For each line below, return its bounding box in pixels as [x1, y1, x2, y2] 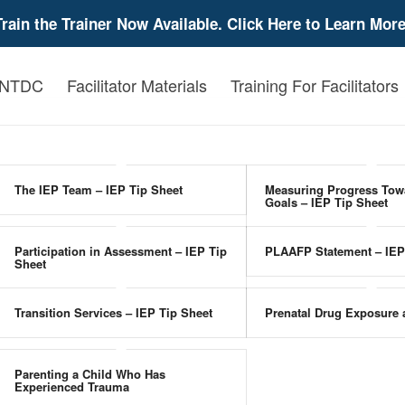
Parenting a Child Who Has [14, 365, 165, 382]
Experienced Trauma [14, 378, 129, 395]
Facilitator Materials [67, 73, 208, 97]
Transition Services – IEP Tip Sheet [14, 304, 212, 321]
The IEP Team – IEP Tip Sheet [14, 181, 183, 198]
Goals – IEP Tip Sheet [265, 193, 389, 211]
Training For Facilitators [231, 73, 400, 97]
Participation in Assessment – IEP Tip [14, 242, 227, 259]
